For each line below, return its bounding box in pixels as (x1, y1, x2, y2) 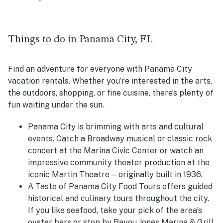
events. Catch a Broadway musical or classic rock (28, 134, 212, 144)
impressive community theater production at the (28, 158, 210, 168)
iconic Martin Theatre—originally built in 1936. (28, 170, 203, 180)
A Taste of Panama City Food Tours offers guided (28, 182, 213, 192)
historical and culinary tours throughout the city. (28, 194, 209, 204)
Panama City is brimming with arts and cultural (28, 122, 204, 132)
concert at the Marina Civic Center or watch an (28, 146, 204, 156)
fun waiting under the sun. (8, 100, 104, 110)
